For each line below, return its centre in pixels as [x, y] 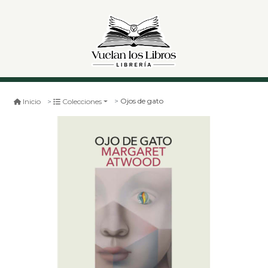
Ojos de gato [142, 101]
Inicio [32, 101]
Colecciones [82, 101]
